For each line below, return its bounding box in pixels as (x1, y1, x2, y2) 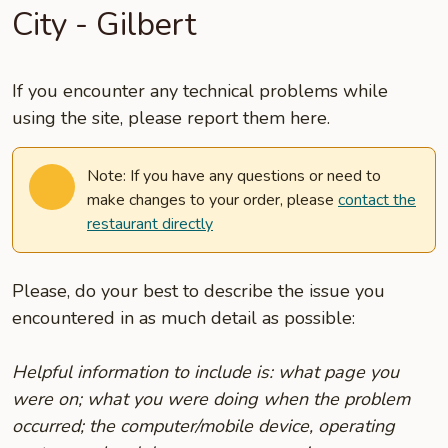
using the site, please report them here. (12, 106, 330, 130)
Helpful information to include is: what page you (12, 360, 399, 384)
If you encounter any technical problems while (12, 79, 388, 103)
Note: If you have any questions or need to (87, 165, 381, 187)
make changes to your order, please (87, 189, 338, 211)
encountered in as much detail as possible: (12, 306, 355, 330)
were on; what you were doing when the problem (12, 387, 410, 411)
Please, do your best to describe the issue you (12, 279, 385, 303)
